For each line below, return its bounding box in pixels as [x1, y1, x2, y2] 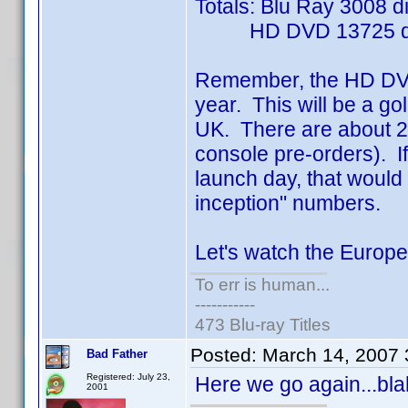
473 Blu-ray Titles [195, 315, 331, 334]
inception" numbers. [195, 191, 381, 215]
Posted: [190, 344, 262, 365]
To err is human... [195, 275, 330, 294]
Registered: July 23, [87, 372, 170, 382]
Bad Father [87, 347, 148, 361]
